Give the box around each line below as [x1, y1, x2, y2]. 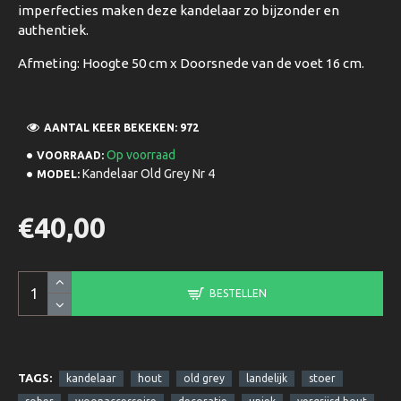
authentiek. [18, 22, 89, 38]
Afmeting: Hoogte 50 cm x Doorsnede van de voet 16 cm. [18, 55, 364, 71]
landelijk [246, 371, 287, 384]
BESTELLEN [209, 287, 267, 299]
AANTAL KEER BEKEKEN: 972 [44, 121, 199, 133]
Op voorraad [107, 148, 175, 162]
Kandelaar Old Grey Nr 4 [82, 166, 215, 181]
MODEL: [37, 167, 80, 180]
